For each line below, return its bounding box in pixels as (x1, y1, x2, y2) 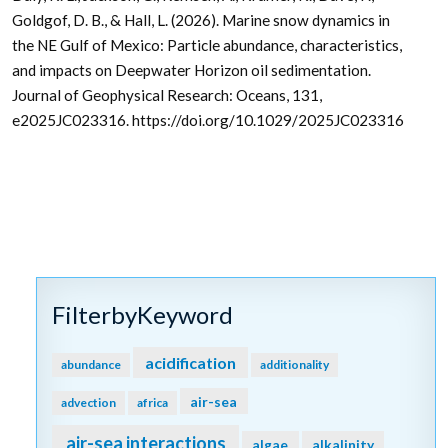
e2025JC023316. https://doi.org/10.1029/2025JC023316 (12, 111, 404, 130)
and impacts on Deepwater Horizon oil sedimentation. (12, 61, 371, 80)
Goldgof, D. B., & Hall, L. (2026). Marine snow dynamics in (12, 11, 390, 30)
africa (137, 394, 168, 410)
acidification (144, 352, 236, 372)
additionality (259, 356, 329, 372)
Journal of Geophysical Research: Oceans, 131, (12, 86, 322, 105)
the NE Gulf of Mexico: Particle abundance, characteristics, (12, 36, 402, 55)
